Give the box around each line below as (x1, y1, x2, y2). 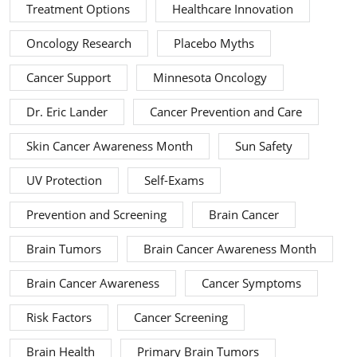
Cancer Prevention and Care (150, 104, 302, 121)
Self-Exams (144, 172, 204, 190)
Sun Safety (235, 138, 292, 155)
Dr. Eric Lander (26, 104, 108, 121)
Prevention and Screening (26, 206, 167, 224)
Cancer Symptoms (202, 275, 301, 292)
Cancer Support (26, 69, 111, 87)
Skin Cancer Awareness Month (26, 138, 193, 155)
